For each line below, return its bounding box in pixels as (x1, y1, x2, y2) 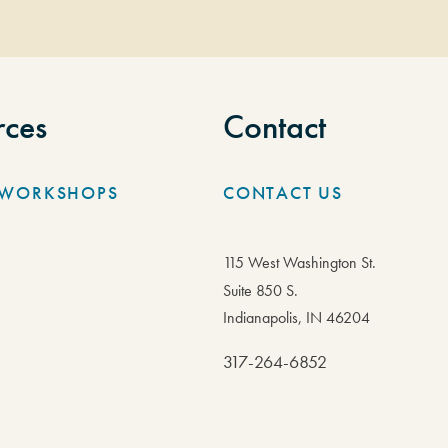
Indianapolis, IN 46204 (223, 308, 371, 329)
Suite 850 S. (223, 280, 299, 301)
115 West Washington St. (223, 253, 377, 274)
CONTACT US (223, 181, 344, 205)
